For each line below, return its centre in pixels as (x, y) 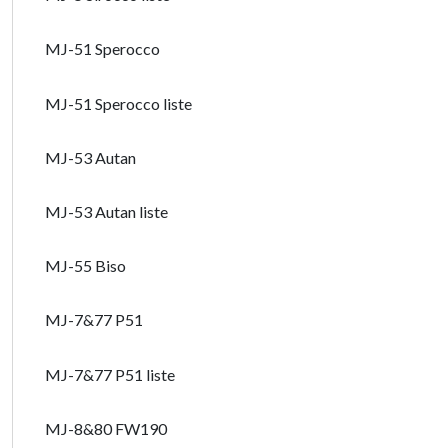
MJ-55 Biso (85, 266)
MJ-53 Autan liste (106, 211)
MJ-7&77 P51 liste (110, 374)
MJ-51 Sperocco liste (118, 103)
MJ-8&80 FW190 (106, 428)
